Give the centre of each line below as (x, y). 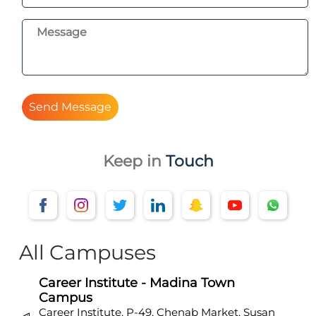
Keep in (134, 161)
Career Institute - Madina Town (137, 282)
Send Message (87, 107)
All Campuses (88, 252)
